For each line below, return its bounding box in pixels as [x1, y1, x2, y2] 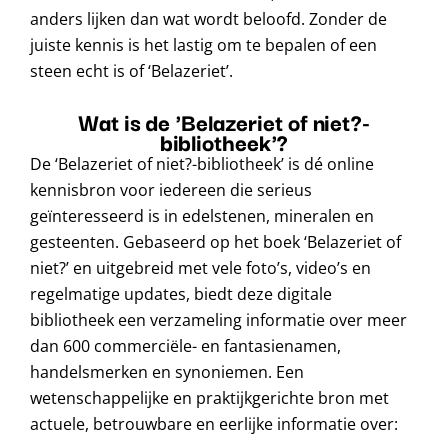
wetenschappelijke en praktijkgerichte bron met [30, 387, 389, 410]
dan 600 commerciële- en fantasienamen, [30, 335, 341, 358]
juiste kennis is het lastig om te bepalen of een [30, 34, 377, 57]
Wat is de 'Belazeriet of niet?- [78, 103, 370, 140]
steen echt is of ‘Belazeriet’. [30, 60, 233, 83]
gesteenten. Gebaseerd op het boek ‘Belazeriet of [30, 231, 401, 254]
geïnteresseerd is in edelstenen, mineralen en [30, 205, 374, 228]
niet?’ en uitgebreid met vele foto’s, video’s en [30, 257, 371, 280]
